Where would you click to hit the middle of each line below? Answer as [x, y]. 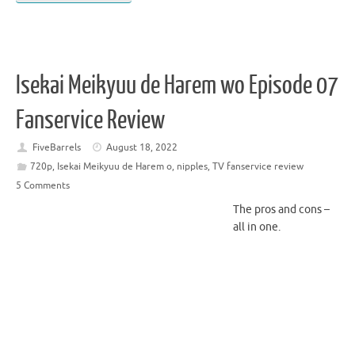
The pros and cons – [281, 210]
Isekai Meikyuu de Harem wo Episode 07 [177, 86]
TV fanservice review [258, 167]
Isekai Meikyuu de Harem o [114, 167]
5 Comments [43, 186]
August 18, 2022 [142, 148]
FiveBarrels [56, 148]
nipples [192, 167]
